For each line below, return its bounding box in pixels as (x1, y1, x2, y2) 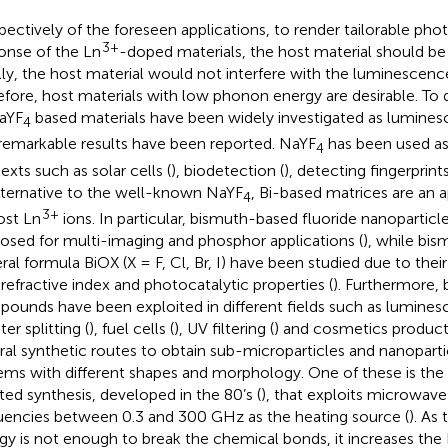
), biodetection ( (170, 160, 284, 180)
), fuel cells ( (88, 318, 174, 338)
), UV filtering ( (173, 318, 274, 338)
